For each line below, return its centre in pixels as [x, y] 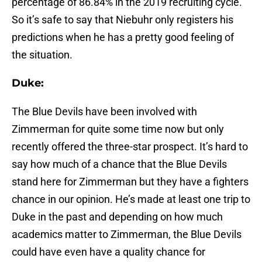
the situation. [42, 55]
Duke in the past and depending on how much [117, 217]
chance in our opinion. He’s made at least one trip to [131, 199]
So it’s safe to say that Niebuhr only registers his [123, 20]
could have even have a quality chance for [108, 252]
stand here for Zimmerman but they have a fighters [130, 182]
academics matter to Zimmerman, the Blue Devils [127, 235]
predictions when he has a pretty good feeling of [123, 37]
